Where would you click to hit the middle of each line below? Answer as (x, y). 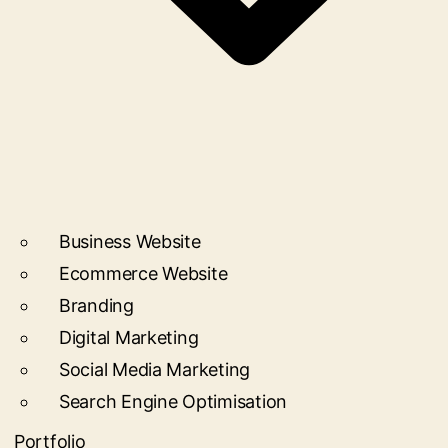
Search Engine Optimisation (173, 401)
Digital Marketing (129, 337)
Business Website (130, 241)
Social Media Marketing (155, 369)
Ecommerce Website (143, 273)
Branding (96, 305)
